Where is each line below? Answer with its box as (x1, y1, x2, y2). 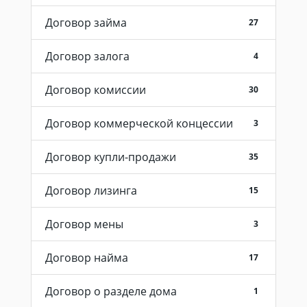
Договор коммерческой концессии (45, 116, 233, 131)
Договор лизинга (45, 183, 137, 198)
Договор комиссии (45, 82, 146, 97)
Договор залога (45, 49, 130, 64)
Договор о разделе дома (45, 284, 177, 299)
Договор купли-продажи (45, 149, 176, 164)
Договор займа (45, 15, 127, 30)
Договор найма (45, 250, 128, 265)
